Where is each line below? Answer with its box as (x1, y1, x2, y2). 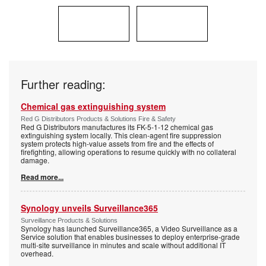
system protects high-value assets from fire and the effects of (21, 138, 214, 148)
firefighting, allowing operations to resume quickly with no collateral (21, 146, 236, 157)
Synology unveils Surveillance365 (21, 201, 158, 214)
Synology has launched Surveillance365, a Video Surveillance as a (21, 223, 237, 233)
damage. (21, 154, 49, 165)
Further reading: (21, 75, 106, 93)
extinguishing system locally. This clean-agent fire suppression (21, 129, 221, 140)
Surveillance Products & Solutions (21, 216, 118, 224)
